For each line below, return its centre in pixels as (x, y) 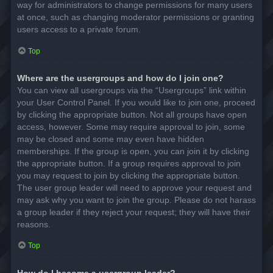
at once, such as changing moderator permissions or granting (136, 17)
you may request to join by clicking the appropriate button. (129, 175)
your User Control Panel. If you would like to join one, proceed (136, 102)
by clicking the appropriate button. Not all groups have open (132, 114)
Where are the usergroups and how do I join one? (120, 78)
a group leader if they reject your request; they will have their (134, 212)
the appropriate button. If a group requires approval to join (129, 163)
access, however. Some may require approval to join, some (131, 126)
